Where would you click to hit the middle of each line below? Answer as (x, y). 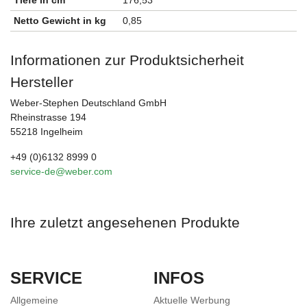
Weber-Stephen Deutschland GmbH (88, 103)
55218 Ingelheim (47, 132)
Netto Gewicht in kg (60, 21)
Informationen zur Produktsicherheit (127, 60)
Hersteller (42, 82)
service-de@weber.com (61, 172)
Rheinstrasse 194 (48, 118)
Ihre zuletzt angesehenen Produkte (125, 223)
